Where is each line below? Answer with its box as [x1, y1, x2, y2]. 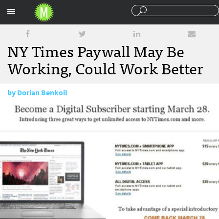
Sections [150, 4, 179, 14]
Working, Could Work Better [7, 55, 203, 80]
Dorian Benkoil [17, 88, 67, 98]
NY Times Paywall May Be [7, 38, 184, 63]
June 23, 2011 [21, 106, 66, 116]
